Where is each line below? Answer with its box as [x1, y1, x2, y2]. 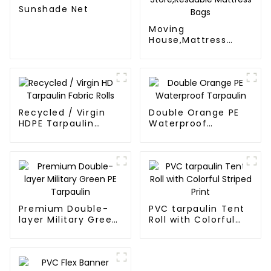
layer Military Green [18, 214, 119, 226]
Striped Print [148, 224, 212, 237]
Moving [148, 23, 185, 36]
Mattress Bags [148, 67, 220, 79]
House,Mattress [148, 34, 227, 47]
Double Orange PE [148, 106, 240, 119]
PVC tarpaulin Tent [148, 203, 245, 215]
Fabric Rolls [18, 128, 76, 141]
